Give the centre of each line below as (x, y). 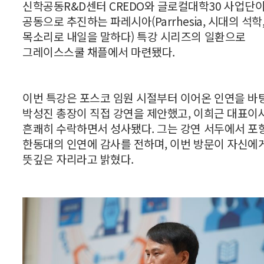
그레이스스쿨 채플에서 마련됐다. (99, 52)
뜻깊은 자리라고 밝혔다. (78, 159)
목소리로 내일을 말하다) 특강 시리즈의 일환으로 (134, 36)
